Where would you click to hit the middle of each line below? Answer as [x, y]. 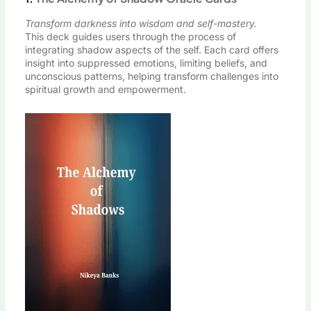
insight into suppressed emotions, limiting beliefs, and [146, 63]
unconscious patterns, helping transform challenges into [151, 76]
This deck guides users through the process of [130, 37]
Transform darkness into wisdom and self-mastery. [141, 24]
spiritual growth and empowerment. [105, 90]
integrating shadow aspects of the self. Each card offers [151, 50]
